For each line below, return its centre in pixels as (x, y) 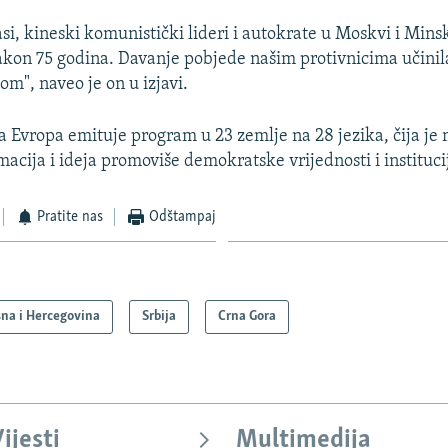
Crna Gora (247, 316)
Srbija (159, 316)
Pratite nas (70, 217)
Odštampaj (182, 217)
